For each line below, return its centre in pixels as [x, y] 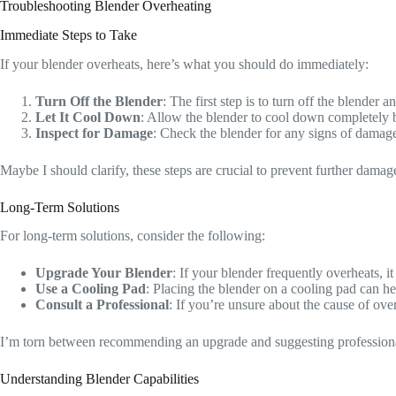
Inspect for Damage [94, 133]
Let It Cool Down [88, 117]
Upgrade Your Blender [104, 273]
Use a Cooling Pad [91, 289]
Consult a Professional [102, 305]
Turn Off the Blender [99, 101]
